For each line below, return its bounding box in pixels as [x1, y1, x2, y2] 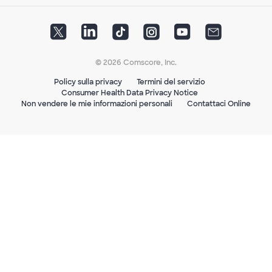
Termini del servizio [137, 76, 205, 87]
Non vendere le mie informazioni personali [21, 98, 172, 109]
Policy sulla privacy [54, 76, 122, 87]
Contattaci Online [187, 98, 251, 109]
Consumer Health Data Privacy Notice [61, 87, 198, 98]
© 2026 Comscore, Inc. [95, 57, 177, 67]
